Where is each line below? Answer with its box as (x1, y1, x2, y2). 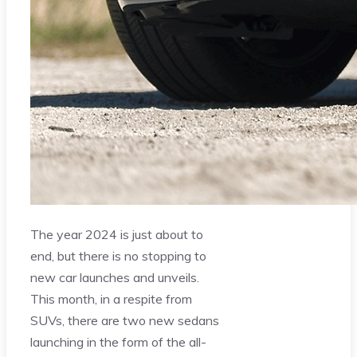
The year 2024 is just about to (30, 226, 203, 242)
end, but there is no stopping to (30, 247, 206, 264)
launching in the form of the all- (30, 333, 206, 350)
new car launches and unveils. (30, 269, 199, 285)
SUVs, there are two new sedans (30, 312, 219, 328)
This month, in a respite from (30, 290, 192, 307)
